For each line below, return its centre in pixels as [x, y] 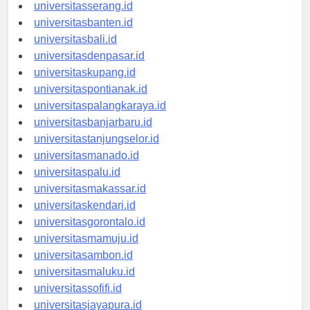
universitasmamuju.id [86, 251]
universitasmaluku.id [84, 284]
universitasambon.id [83, 268]
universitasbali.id [75, 52]
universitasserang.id [83, 19]
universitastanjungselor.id [97, 152]
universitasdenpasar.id [89, 69]
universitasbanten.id [83, 35]
